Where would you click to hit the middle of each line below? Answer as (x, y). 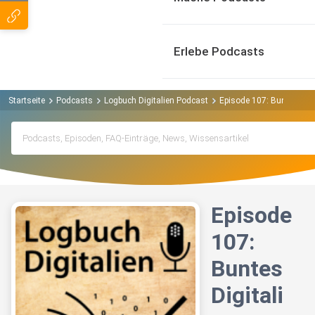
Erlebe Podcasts (219, 51)
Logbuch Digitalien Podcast (156, 100)
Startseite (27, 100)
